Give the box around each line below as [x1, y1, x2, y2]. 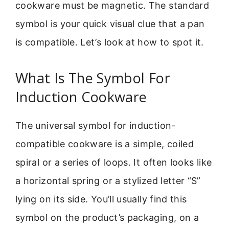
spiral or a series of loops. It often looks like [15, 156, 212, 168]
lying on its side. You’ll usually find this [15, 193, 187, 204]
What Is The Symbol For [15, 68, 170, 87]
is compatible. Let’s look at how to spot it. [15, 37, 204, 48]
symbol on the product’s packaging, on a [15, 212, 199, 223]
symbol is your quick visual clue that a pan [15, 18, 205, 30]
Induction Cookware [15, 87, 147, 106]
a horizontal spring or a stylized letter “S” [15, 175, 201, 186]
